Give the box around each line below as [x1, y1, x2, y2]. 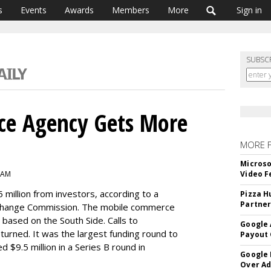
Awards [65, 4, 94, 16]
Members [112, 4, 149, 16]
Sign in [237, 4, 262, 16]
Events [21, 4, 47, 16]
